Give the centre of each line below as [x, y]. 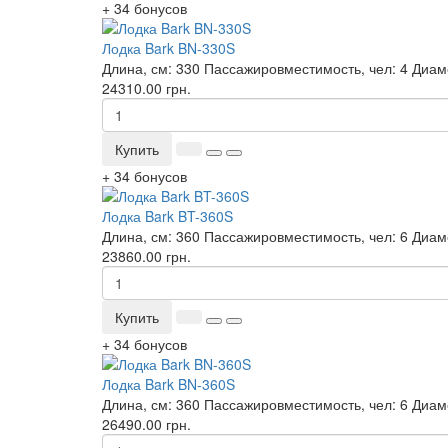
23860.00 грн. [146, 256]
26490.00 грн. [146, 424]
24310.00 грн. [146, 88]
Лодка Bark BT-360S [167, 216]
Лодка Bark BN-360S [168, 384]
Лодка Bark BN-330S [168, 48]
